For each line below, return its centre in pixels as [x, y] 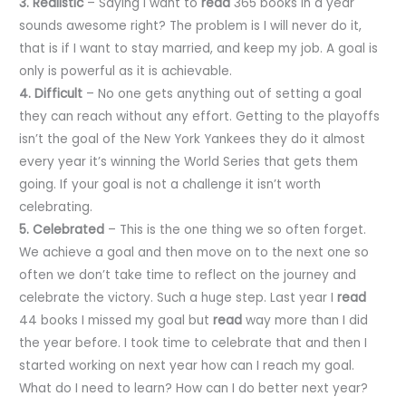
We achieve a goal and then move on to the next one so [194, 252]
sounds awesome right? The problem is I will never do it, [191, 25]
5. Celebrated [62, 229]
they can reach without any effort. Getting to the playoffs [200, 116]
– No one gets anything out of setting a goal [222, 93]
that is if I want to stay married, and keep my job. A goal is [199, 48]
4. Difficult [51, 93]
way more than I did [305, 320]
